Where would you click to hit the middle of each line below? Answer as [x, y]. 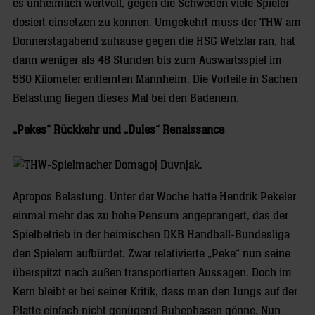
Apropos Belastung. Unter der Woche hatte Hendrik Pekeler [154, 197]
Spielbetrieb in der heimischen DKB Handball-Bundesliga [151, 234]
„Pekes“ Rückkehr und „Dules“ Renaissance [118, 130]
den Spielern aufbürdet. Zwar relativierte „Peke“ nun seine [152, 253]
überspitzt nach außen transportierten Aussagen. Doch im [152, 272]
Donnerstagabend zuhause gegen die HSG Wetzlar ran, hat [154, 41]
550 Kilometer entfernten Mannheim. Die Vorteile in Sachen [155, 79]
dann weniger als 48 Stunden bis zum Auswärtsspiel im [147, 60]
